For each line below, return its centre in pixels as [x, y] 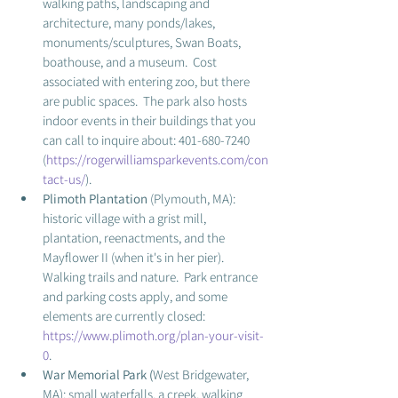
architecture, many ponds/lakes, [130, 23]
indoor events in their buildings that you [151, 120]
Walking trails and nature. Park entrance [151, 277]
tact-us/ [64, 179]
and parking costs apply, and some [136, 296]
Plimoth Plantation [96, 199]
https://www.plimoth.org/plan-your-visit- [153, 335]
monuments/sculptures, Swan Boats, [143, 42]
